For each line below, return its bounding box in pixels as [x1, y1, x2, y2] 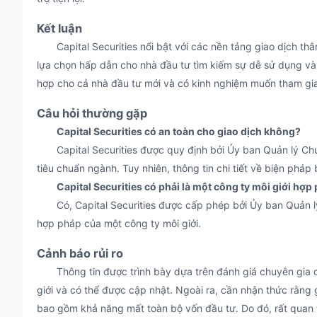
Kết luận [37, 21, 82, 35]
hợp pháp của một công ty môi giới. [37, 217, 201, 229]
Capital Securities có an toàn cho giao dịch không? [57, 125, 301, 137]
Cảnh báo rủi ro [37, 246, 123, 260]
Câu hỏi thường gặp [37, 106, 147, 120]
